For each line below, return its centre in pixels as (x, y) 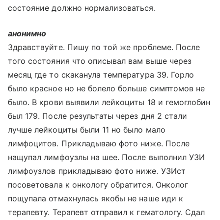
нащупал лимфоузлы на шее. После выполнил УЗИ (107, 157)
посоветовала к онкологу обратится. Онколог (98, 185)
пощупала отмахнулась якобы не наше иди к (96, 198)
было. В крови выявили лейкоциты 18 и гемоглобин (109, 102)
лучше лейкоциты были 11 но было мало (87, 130)
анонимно (27, 33)
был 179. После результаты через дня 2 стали (98, 116)
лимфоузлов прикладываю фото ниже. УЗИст (97, 171)
